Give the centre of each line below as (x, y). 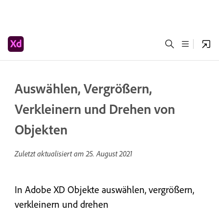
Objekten (41, 129)
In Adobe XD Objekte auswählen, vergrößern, (104, 189)
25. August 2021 (109, 153)
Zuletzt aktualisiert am (50, 153)
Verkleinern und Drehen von (95, 109)
